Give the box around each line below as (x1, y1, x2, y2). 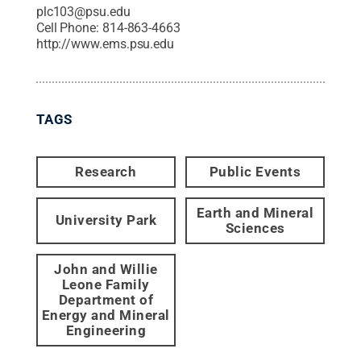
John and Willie (54, 260, 158, 277)
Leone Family (61, 276, 150, 293)
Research (75, 163, 137, 180)
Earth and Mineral (196, 204, 314, 221)
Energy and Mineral (41, 306, 170, 323)
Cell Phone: (35, 19, 102, 35)
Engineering (65, 322, 147, 338)
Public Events (209, 163, 301, 180)
